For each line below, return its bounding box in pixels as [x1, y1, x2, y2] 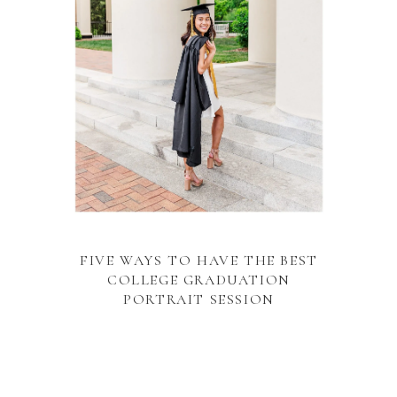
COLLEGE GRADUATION [107, 271, 291, 289]
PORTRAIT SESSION [123, 291, 275, 308]
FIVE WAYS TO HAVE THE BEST [80, 252, 318, 269]
